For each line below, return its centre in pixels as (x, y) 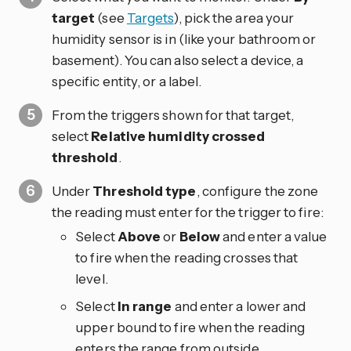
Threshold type (145, 191)
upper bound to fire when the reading (190, 327)
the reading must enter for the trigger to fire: (187, 212)
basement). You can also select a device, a (177, 60)
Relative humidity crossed (178, 136)
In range (145, 306)
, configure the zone (257, 191)
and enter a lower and (239, 306)
